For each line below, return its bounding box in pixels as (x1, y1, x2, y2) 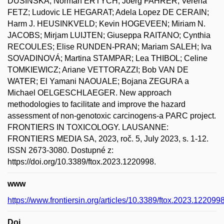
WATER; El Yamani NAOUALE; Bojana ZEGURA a (7, 76, 189, 85)
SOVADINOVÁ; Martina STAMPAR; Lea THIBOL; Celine (7, 53, 207, 62)
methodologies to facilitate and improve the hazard (7, 99, 185, 108)
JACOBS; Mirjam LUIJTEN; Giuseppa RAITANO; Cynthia (7, 30, 210, 39)
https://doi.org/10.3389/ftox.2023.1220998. (7, 157, 156, 166)
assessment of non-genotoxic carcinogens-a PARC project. (7, 111, 216, 120)
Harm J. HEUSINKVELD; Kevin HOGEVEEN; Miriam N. (7, 19, 205, 28)
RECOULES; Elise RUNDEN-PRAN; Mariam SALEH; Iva (7, 42, 211, 51)
